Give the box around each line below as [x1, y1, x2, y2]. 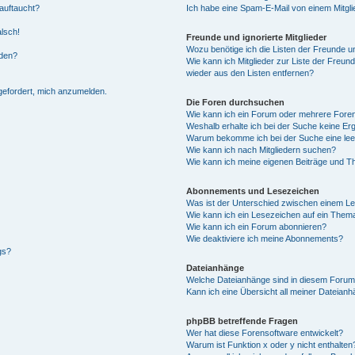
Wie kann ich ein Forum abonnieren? [186, 221, 327, 231]
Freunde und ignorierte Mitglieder [186, 32, 327, 42]
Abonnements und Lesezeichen [186, 185, 320, 196]
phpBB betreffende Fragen [186, 315, 299, 326]
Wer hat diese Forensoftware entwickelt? [186, 327, 344, 338]
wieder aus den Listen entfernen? [186, 67, 315, 78]
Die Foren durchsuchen [186, 97, 285, 107]
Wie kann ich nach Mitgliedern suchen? [186, 144, 337, 155]
